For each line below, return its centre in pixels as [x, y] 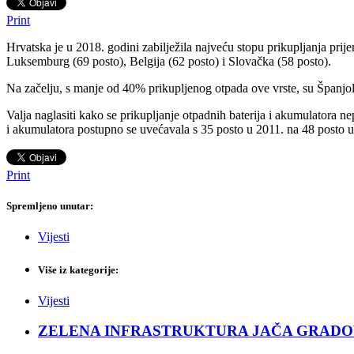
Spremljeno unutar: [50, 206]
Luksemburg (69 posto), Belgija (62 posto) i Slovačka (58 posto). [169, 62]
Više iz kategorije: [78, 269]
